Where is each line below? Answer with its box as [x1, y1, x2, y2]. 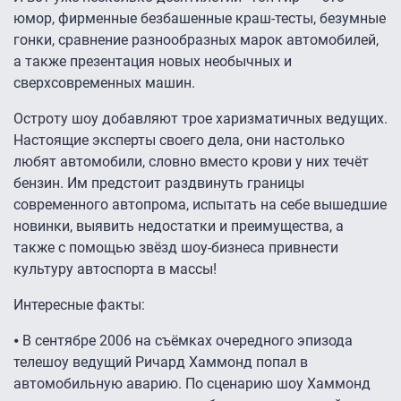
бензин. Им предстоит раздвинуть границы [13, 175, 304, 192]
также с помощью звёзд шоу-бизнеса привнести [13, 239, 338, 257]
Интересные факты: [13, 296, 145, 314]
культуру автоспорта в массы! [13, 260, 217, 278]
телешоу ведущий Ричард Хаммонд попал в [13, 354, 308, 371]
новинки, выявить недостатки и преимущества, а [13, 218, 344, 235]
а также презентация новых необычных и [13, 53, 292, 71]
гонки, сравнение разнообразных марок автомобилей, [13, 31, 379, 49]
